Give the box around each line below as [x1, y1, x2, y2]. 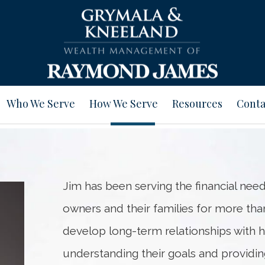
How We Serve [89, 96, 158, 111]
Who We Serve [7, 96, 75, 111]
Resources [172, 96, 222, 111]
